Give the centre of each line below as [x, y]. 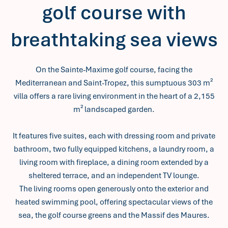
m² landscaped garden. [114, 109]
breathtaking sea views [114, 39]
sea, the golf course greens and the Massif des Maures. [114, 215]
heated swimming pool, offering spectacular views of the [114, 202]
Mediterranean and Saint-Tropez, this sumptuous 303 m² [114, 83]
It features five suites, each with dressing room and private [114, 136]
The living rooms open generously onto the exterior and [114, 189]
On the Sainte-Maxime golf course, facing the [114, 70]
